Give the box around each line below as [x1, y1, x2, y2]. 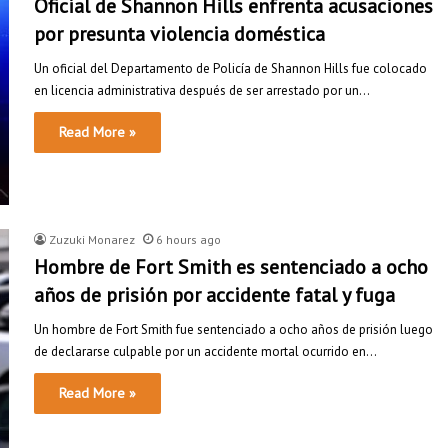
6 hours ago [156, 232, 221, 248]
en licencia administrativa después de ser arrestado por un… [34, 81, 370, 99]
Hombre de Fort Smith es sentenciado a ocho [34, 254, 428, 281]
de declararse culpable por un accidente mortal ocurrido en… [34, 343, 377, 361]
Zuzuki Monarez [49, 232, 135, 248]
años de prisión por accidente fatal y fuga [34, 282, 395, 309]
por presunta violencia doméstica [34, 20, 325, 47]
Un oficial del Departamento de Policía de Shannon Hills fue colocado [34, 59, 427, 77]
